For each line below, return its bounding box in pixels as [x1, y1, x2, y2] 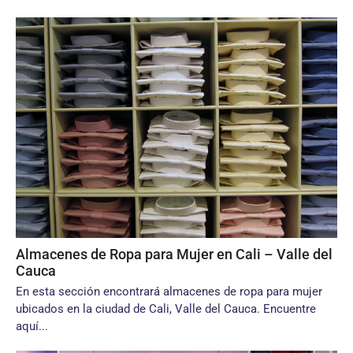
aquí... [16, 319, 48, 333]
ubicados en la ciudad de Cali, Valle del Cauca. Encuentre [16, 302, 316, 316]
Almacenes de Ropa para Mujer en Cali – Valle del [16, 246, 333, 262]
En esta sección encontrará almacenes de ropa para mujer [16, 284, 322, 299]
